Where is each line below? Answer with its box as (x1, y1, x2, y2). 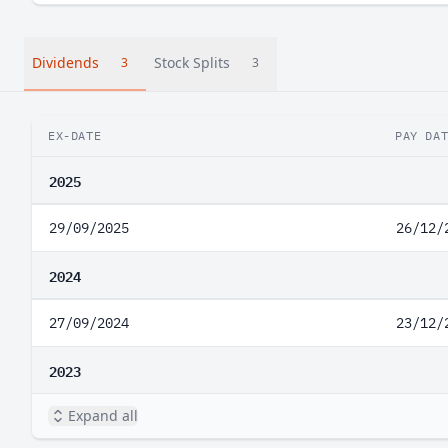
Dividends (32, 53, 99, 72)
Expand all (68, 406, 138, 425)
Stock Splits (154, 53, 230, 72)
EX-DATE (48, 128, 102, 143)
